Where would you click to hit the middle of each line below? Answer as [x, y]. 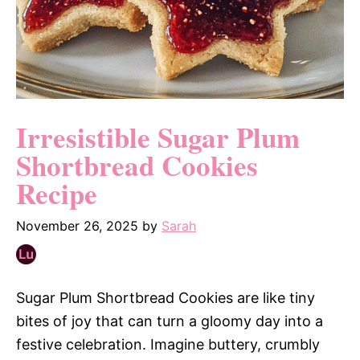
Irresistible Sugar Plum [158, 137]
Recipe [57, 193]
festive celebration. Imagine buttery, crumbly [168, 344]
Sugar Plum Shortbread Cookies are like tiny [166, 298]
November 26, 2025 [77, 226]
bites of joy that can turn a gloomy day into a [170, 321]
